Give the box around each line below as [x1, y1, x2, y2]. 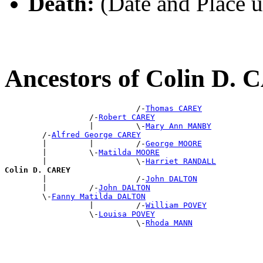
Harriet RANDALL [146, 157, 216, 166]
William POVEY [146, 201, 207, 210]
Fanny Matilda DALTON [52, 192, 146, 201]
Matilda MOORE [99, 148, 160, 157]
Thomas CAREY [146, 104, 202, 113]
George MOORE [146, 139, 202, 149]
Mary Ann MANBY [146, 122, 211, 131]
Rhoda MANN [146, 218, 193, 228]
